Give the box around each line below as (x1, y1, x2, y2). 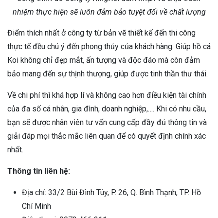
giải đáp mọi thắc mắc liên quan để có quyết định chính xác (7, 131, 206, 141)
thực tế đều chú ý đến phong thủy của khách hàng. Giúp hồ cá (7, 41, 211, 51)
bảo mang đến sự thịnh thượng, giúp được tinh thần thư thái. (7, 69, 208, 78)
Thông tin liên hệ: (7, 166, 70, 176)
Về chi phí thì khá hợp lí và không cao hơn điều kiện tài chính (7, 90, 206, 100)
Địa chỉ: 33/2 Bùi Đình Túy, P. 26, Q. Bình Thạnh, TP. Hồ (22, 187, 201, 197)
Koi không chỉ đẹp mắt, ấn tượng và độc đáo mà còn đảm (7, 55, 200, 65)
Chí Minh (22, 201, 51, 211)
